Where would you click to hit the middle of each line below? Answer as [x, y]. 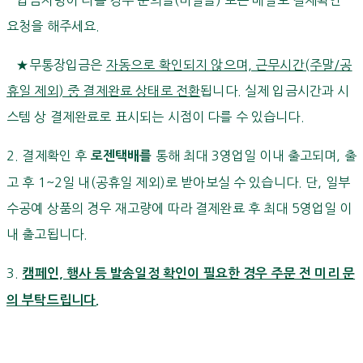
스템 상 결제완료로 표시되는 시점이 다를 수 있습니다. [156, 116]
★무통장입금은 [56, 64]
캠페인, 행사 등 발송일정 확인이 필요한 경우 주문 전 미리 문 [189, 273]
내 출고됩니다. [47, 234]
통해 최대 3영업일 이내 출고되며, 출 [254, 155]
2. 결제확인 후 [49, 155]
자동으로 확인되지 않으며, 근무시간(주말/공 [229, 64]
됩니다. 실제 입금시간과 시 [275, 90]
